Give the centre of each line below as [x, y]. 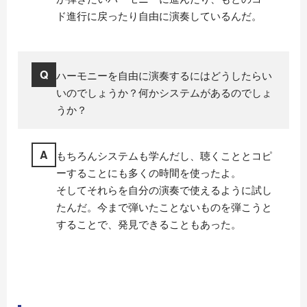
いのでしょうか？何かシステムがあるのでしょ [164, 93]
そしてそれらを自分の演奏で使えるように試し [164, 190]
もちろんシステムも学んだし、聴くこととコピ [164, 156]
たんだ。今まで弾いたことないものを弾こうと [164, 207]
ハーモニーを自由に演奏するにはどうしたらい [164, 75]
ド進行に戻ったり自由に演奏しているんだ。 [159, 16]
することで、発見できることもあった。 [149, 224]
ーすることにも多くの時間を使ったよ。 [149, 173]
